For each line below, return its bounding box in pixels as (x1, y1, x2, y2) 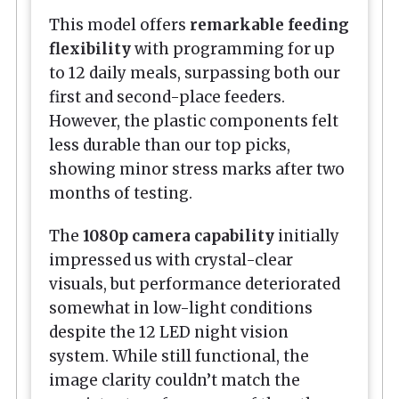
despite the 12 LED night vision (49, 322, 289, 343)
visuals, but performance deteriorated (49, 274, 340, 295)
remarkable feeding (190, 14, 349, 35)
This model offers (49, 14, 190, 35)
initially (274, 226, 339, 247)
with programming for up (131, 38, 335, 59)
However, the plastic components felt (49, 110, 338, 131)
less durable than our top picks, (49, 134, 290, 155)
